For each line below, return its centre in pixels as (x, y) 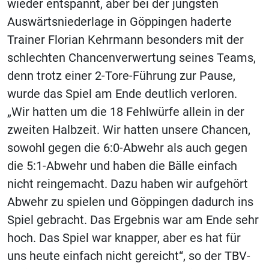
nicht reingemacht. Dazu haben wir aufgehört (128, 183)
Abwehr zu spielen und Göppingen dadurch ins (130, 201)
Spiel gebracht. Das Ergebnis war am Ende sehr (133, 219)
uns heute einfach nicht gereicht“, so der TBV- (129, 255)
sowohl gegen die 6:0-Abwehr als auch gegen (127, 147)
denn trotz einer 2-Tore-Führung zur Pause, (121, 75)
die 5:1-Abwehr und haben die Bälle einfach (122, 165)
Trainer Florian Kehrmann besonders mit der (125, 39)
